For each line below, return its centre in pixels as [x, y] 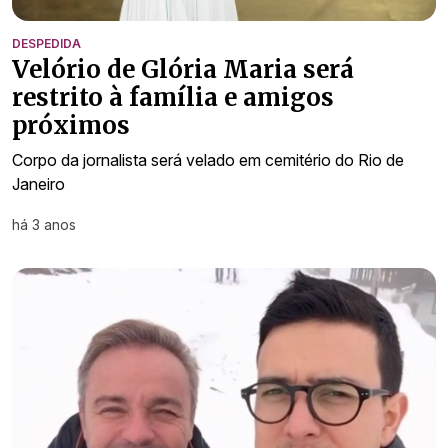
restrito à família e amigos [173, 98]
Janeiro [38, 184]
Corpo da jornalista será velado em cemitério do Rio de [208, 160]
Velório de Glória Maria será [183, 70]
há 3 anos [44, 225]
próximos [71, 126]
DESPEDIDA [46, 44]
